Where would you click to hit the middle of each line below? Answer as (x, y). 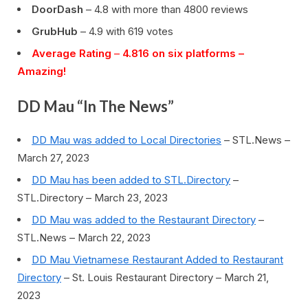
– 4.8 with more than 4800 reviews (166, 9)
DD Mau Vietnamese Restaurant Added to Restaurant (157, 259)
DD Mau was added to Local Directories (126, 140)
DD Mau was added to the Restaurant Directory (144, 219)
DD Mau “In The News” (96, 107)
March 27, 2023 (53, 157)
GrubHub (55, 31)
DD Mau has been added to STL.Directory (131, 179)
